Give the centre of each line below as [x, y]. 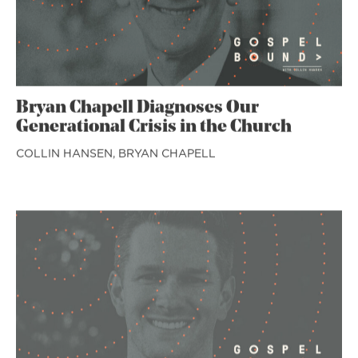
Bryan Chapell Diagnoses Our [137, 106]
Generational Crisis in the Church [154, 125]
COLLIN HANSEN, [67, 151]
